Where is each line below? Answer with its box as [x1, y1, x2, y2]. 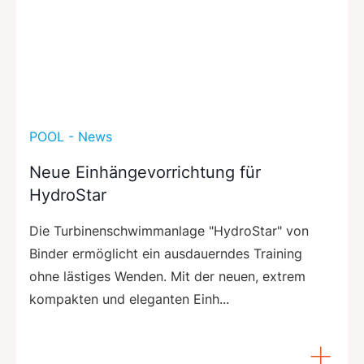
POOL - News [29, 128, 112, 145]
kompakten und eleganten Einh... [29, 290, 229, 307]
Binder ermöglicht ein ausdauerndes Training [29, 245, 302, 262]
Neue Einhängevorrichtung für [29, 162, 261, 182]
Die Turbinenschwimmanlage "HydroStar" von [29, 222, 309, 239]
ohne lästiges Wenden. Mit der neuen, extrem [29, 267, 305, 284]
